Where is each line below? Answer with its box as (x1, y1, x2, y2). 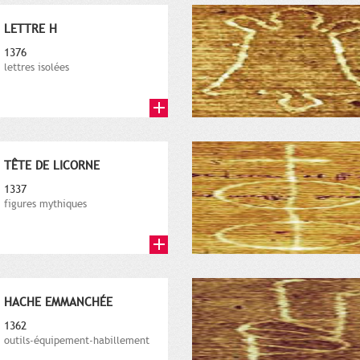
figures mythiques (4, 198, 87, 211)
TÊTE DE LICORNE (4, 158, 100, 174)
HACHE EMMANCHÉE (4, 295, 112, 310)
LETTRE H (4, 22, 57, 37)
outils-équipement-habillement (4, 334, 149, 348)
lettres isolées (4, 61, 69, 75)
